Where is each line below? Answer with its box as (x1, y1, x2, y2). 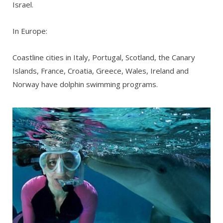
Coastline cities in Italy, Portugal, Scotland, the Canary (12, 52, 195, 62)
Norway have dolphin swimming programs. (12, 79, 158, 89)
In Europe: (12, 25, 47, 36)
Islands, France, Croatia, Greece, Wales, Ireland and (12, 65, 189, 76)
